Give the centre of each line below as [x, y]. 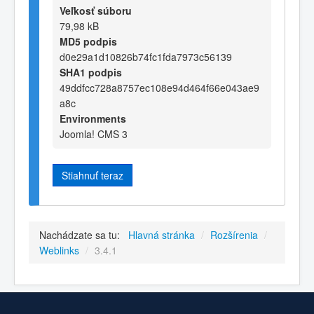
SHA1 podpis [91, 72]
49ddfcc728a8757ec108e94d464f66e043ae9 [159, 87]
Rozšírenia [234, 234]
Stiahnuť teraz [93, 175]
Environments [93, 118]
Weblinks [59, 250]
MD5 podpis [88, 41]
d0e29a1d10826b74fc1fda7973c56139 [146, 56]
